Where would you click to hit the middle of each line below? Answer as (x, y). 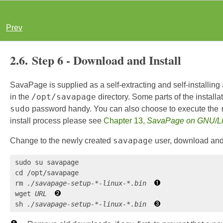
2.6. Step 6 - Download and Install (96, 60)
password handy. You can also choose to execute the (125, 109)
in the (21, 97)
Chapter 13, (125, 120)
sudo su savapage (47, 162)
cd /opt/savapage (47, 172)
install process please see (57, 120)
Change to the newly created (61, 140)
